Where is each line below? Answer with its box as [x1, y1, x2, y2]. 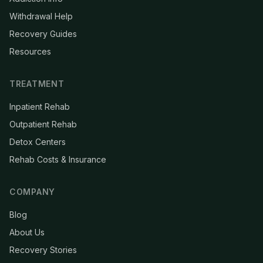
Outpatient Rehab [9, 119, 77, 130]
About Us [9, 227, 45, 238]
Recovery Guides [9, 29, 77, 39]
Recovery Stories [9, 245, 77, 255]
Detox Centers [9, 137, 66, 147]
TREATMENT [9, 79, 65, 89]
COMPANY [9, 187, 55, 197]
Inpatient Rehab [9, 102, 70, 112]
